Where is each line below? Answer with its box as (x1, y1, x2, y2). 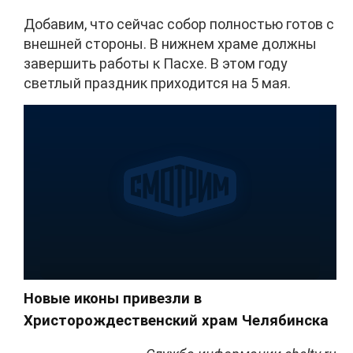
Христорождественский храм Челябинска (24, 312, 329, 330)
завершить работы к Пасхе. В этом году (24, 54, 288, 72)
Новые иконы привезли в (24, 290, 202, 308)
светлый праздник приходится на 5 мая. (24, 74, 291, 91)
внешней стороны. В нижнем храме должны (24, 35, 317, 52)
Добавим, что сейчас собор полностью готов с (24, 15, 334, 32)
